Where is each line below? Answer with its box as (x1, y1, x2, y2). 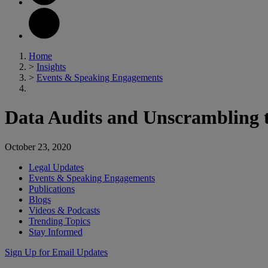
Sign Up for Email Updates (5, 246, 108, 257)
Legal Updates (29, 162, 84, 172)
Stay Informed (29, 226, 83, 237)
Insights (36, 62, 66, 72)
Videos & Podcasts (29, 205, 100, 215)
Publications (29, 183, 75, 194)
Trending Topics (29, 215, 90, 226)
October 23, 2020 (5, 141, 71, 152)
